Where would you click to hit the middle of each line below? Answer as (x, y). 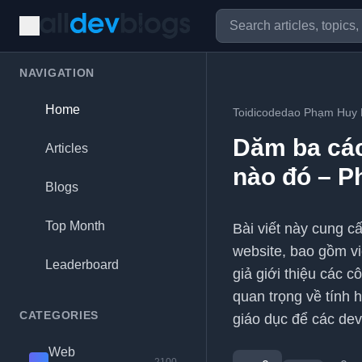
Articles (67, 148)
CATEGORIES (59, 315)
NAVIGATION (57, 73)
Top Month (75, 226)
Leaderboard (82, 265)
